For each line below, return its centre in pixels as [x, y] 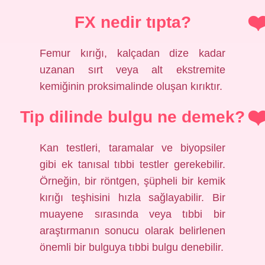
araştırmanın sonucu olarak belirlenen [132, 231]
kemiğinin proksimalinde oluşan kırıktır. [131, 86]
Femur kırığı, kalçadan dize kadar [132, 53]
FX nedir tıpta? [132, 22]
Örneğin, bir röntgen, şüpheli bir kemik [132, 181]
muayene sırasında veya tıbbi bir [132, 214]
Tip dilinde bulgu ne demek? [132, 117]
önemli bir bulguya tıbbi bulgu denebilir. [132, 247]
